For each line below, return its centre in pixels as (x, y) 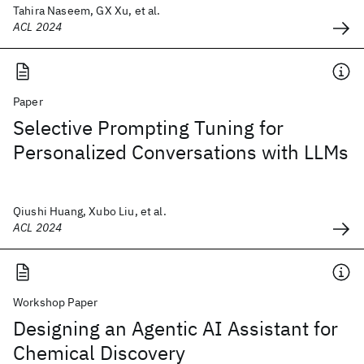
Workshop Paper (56, 302)
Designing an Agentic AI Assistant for (175, 328)
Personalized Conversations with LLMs (181, 152)
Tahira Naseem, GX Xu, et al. (87, 11)
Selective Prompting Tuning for (148, 128)
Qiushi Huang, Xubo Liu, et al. (90, 211)
